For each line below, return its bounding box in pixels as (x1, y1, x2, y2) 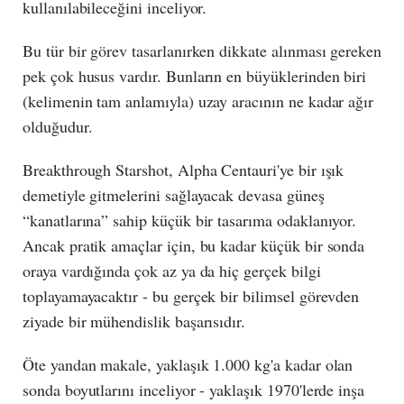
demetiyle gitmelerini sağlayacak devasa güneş (23, 184, 325, 207)
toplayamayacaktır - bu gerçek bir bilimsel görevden (23, 285, 360, 308)
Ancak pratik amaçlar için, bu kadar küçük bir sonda (23, 234, 365, 257)
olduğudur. (23, 115, 93, 138)
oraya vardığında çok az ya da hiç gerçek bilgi (23, 260, 321, 282)
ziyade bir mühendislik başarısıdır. (23, 310, 246, 333)
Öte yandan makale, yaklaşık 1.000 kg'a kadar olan (23, 353, 353, 376)
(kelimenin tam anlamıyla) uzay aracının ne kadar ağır (23, 90, 374, 113)
